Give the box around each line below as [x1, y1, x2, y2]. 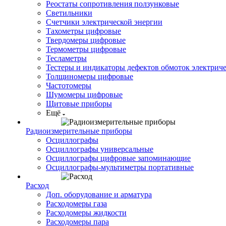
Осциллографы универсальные [46, 145, 153, 153]
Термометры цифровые [46, 45, 126, 53]
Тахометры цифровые [46, 27, 121, 35]
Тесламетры [46, 54, 87, 63]
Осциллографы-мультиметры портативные [46, 163, 194, 172]
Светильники [46, 9, 92, 17]
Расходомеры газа [46, 199, 107, 208]
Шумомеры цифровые [46, 90, 123, 99]
